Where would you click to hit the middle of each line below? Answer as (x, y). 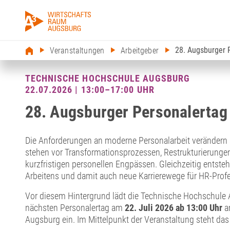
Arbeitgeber (140, 51)
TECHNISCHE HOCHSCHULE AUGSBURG (107, 79)
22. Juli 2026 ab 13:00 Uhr (173, 208)
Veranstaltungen (77, 51)
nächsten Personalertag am (75, 208)
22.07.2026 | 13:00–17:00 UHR (90, 90)
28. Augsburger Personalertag (126, 112)
